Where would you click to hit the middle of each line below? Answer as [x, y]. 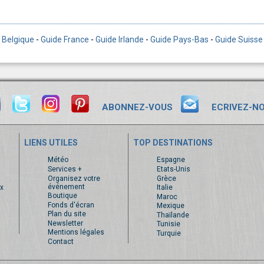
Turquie [169, 234]
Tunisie [168, 224]
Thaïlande [173, 215]
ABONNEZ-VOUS [137, 108]
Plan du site [67, 214]
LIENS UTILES [51, 142]
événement [66, 187]
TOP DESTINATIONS [173, 142]
